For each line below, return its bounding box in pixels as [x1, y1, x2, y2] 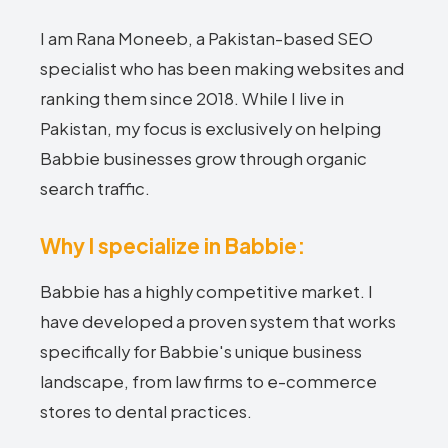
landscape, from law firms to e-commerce [40, 371, 377, 392]
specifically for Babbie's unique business [40, 341, 362, 362]
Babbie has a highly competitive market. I [40, 281, 373, 302]
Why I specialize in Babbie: [40, 232, 305, 259]
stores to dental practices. [40, 401, 252, 422]
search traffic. [40, 178, 150, 199]
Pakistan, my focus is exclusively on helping [40, 118, 381, 139]
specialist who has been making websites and [40, 58, 404, 79]
